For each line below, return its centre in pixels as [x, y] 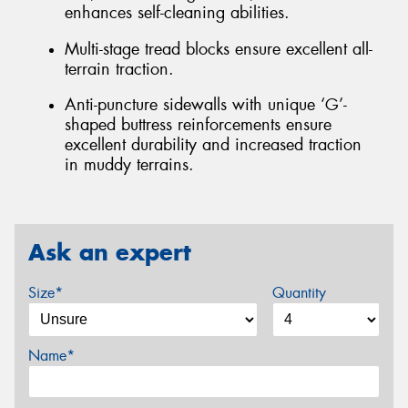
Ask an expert [110, 252]
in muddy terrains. [129, 165]
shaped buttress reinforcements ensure [198, 125]
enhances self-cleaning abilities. [177, 13]
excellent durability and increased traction [213, 145]
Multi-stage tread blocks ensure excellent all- [219, 49]
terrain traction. [119, 69]
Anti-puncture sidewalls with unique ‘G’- [206, 105]
